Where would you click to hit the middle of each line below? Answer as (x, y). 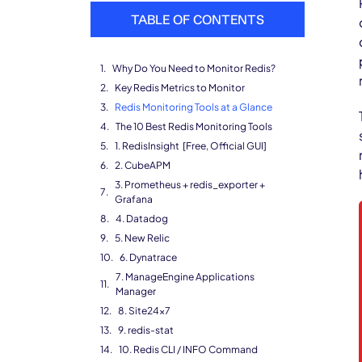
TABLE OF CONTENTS (198, 19)
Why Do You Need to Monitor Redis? (194, 68)
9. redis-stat (146, 330)
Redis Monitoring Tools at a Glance (194, 107)
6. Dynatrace (148, 257)
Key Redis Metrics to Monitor (180, 88)
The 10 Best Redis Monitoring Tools (194, 126)
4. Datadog (143, 219)
